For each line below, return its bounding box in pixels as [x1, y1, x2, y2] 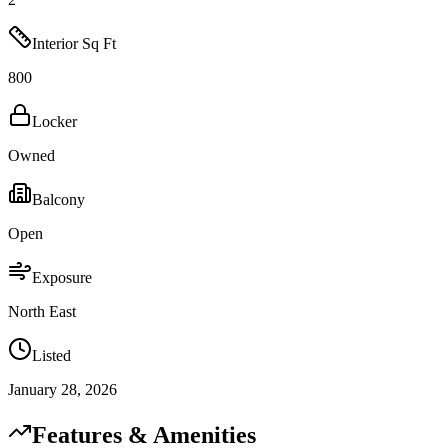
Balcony [32, 191, 85, 209]
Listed [32, 347, 71, 365]
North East [8, 303, 76, 321]
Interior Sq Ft [32, 35, 116, 53]
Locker [32, 113, 77, 131]
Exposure [32, 269, 92, 287]
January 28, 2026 [8, 381, 117, 399]
